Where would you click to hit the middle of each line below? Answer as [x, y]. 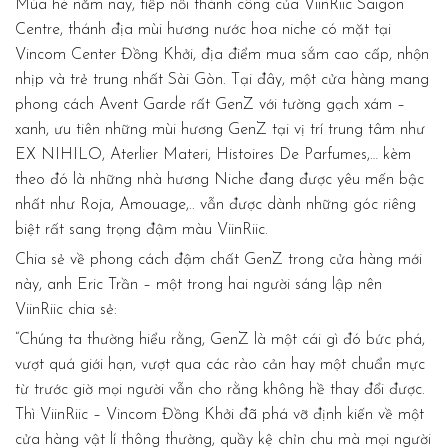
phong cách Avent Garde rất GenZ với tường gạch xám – [210, 104]
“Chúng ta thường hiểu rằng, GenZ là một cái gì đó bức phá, [220, 339]
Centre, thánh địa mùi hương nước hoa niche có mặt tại [203, 29]
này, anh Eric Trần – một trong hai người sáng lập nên [198, 284]
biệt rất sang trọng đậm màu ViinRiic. [141, 229]
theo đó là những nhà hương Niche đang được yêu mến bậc [219, 179]
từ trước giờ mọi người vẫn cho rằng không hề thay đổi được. [220, 389]
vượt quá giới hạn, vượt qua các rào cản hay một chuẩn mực [220, 364]
